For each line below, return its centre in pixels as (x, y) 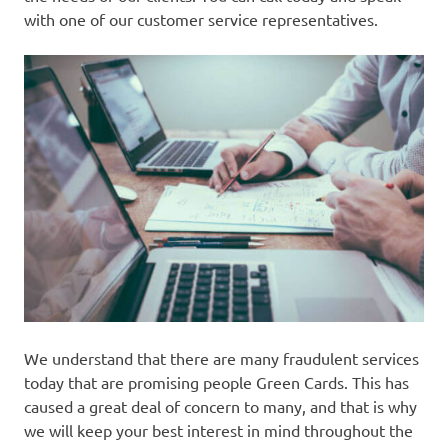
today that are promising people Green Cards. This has (216, 382)
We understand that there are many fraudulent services (221, 358)
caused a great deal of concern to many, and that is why (220, 406)
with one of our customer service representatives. (201, 19)
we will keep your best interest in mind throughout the (218, 430)
